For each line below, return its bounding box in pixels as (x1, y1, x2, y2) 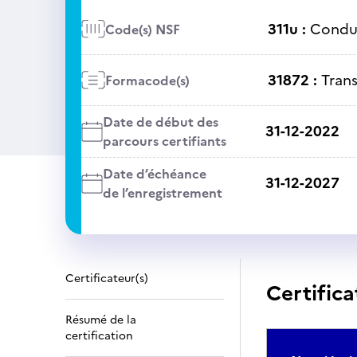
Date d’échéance (102, 164, 206, 183)
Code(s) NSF (104, 19, 180, 39)
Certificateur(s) (65, 270, 148, 287)
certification (65, 328, 133, 344)
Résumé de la (65, 312, 136, 328)
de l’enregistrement (102, 183, 222, 202)
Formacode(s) (104, 70, 190, 90)
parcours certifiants (102, 131, 226, 151)
